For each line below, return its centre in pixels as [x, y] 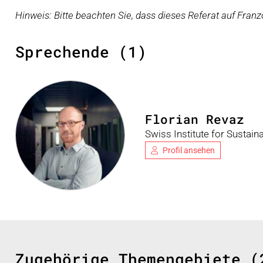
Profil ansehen [189, 150]
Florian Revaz [195, 119]
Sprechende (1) [81, 52]
